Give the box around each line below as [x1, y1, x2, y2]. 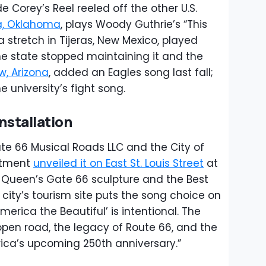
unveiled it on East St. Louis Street [33, 156, 204, 170]
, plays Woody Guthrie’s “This [61, 17, 207, 31]
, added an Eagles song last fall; [49, 65, 213, 80]
